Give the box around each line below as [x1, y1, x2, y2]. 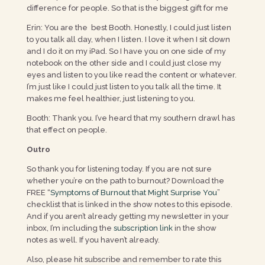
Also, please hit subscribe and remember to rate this [26, 255, 221, 264]
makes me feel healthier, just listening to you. [26, 94, 197, 103]
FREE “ [26, 188, 50, 197]
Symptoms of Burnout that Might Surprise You [50, 188, 217, 197]
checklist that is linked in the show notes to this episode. [26, 200, 232, 209]
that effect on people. [26, 125, 107, 134]
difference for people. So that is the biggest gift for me [26, 4, 230, 12]
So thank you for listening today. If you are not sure [26, 164, 212, 173]
